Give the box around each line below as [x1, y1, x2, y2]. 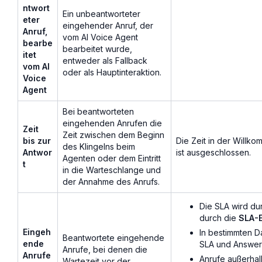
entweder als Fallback [63, 56, 147, 66]
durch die [199, 213, 239, 223]
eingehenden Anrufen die [63, 118, 162, 129]
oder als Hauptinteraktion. [63, 67, 161, 78]
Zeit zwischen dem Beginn [63, 130, 164, 140]
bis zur [23, 136, 51, 146]
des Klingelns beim [63, 142, 135, 152]
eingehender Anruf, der [63, 20, 153, 31]
